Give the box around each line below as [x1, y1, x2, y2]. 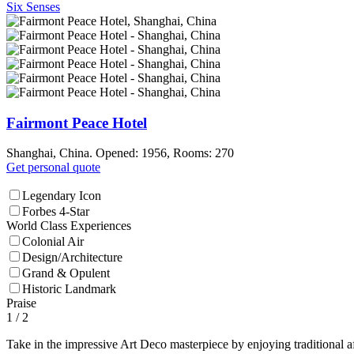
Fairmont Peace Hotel [6, 114, 147, 131]
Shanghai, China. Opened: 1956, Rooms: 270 [6, 146, 234, 160]
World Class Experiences [6, 219, 131, 233]
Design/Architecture [22, 250, 122, 265]
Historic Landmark [22, 282, 116, 296]
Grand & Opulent [22, 266, 110, 281]
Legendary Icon [22, 189, 101, 203]
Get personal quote [6, 160, 100, 175]
